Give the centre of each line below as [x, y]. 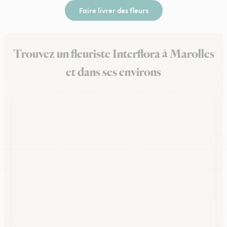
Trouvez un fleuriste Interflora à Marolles [113, 54]
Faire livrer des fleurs [113, 10]
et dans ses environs [113, 72]
